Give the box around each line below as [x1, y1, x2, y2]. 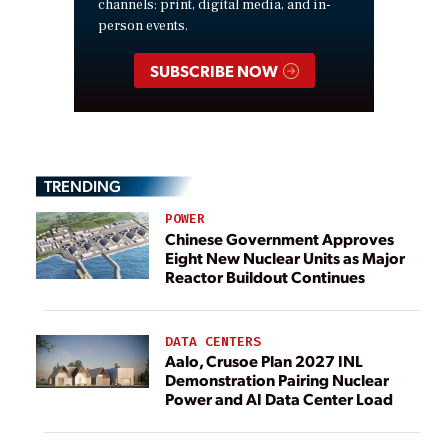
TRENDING [44, 175, 121, 197]
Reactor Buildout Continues [165, 265, 365, 287]
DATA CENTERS [165, 332, 261, 350]
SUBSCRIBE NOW [149, 59, 281, 81]
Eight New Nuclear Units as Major [165, 246, 405, 268]
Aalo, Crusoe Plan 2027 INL [165, 349, 363, 371]
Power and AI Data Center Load [165, 387, 393, 409]
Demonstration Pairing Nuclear [165, 368, 389, 390]
